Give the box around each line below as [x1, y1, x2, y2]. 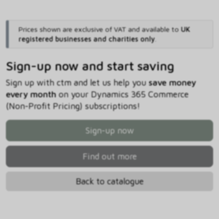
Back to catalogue [75, 175, 144, 186]
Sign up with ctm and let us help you [6, 77, 149, 88]
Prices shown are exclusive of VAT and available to [18, 25, 181, 34]
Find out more [82, 151, 137, 162]
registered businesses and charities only [18, 35, 155, 44]
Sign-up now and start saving [6, 58, 174, 73]
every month [6, 89, 56, 100]
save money [149, 77, 196, 88]
